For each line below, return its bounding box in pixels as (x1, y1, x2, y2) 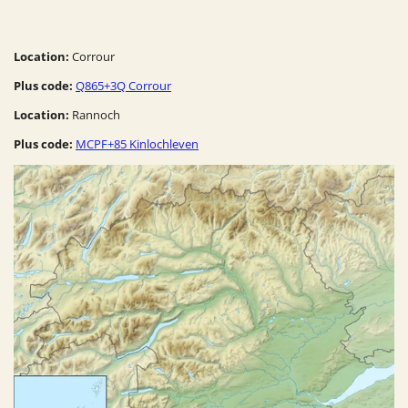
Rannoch (69, 106, 120, 123)
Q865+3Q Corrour (76, 76, 171, 94)
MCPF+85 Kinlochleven (76, 135, 199, 152)
